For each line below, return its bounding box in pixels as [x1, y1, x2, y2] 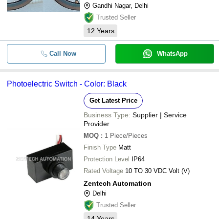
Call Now [49, 50, 76, 57]
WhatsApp [156, 50, 188, 57]
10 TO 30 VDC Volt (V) [125, 167, 190, 175]
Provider [84, 120, 109, 128]
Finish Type [84, 144, 116, 151]
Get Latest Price [89, 97, 137, 104]
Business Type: [84, 111, 131, 119]
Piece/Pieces [110, 132, 148, 139]
